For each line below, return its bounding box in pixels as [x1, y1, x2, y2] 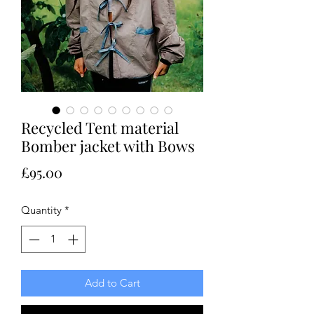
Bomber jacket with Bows [21, 135, 195, 156]
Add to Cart [84, 275, 140, 289]
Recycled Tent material [21, 117, 179, 138]
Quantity [21, 203, 62, 217]
